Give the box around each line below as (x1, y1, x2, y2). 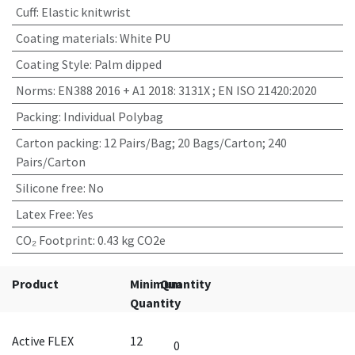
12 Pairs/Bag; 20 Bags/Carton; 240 (103, 135, 287, 151)
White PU (119, 30, 170, 46)
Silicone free (15, 180, 83, 196)
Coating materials (15, 30, 115, 46)
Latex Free (15, 206, 72, 222)
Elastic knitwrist (40, 4, 131, 20)
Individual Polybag (63, 109, 163, 124)
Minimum (130, 276, 183, 292)
